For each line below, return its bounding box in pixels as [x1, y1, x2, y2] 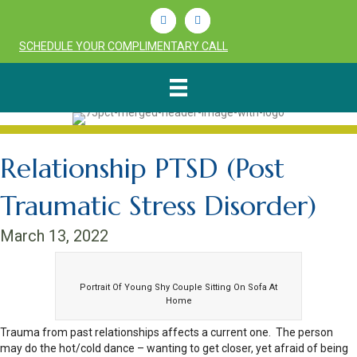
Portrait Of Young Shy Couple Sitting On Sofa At [80, 282, 277, 293]
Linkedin [150, 12, 191, 25]
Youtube [184, 12, 227, 25]
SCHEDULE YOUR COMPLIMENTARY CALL [19, 40, 228, 53]
